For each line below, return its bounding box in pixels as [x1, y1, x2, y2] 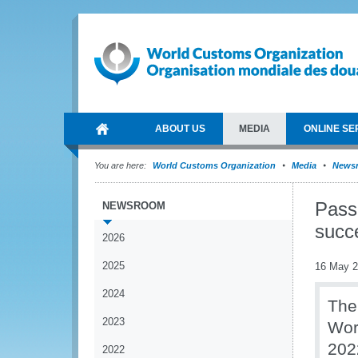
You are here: [94, 161, 146, 170]
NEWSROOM [102, 200, 165, 212]
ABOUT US [155, 123, 205, 134]
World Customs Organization [153, 161, 278, 170]
